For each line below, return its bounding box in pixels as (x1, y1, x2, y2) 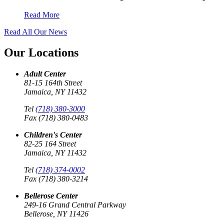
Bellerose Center (24, 191, 78, 200)
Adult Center (24, 69, 66, 78)
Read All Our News (4, 27, 67, 36)
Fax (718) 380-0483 (24, 113, 88, 122)
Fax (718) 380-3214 (24, 174, 88, 183)
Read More (24, 10, 59, 19)
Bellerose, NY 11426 (24, 209, 88, 218)
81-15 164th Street (24, 78, 82, 87)
